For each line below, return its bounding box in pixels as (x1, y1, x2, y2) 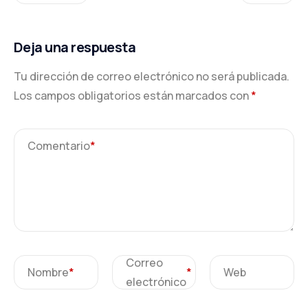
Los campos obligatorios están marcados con (14, 87, 251, 103)
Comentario (27, 137, 90, 153)
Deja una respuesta (14, 37, 136, 56)
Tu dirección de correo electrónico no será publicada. (14, 68, 289, 84)
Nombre (27, 264, 69, 280)
